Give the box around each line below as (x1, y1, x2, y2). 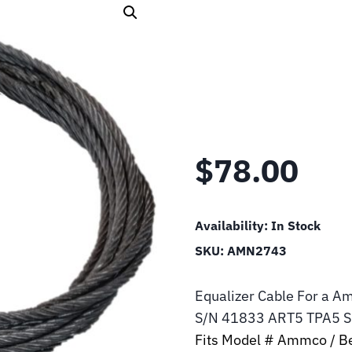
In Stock (271, 218, 321, 233)
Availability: (195, 218, 271, 233)
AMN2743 (227, 243, 287, 258)
